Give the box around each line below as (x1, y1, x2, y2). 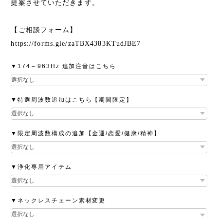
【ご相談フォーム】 (11, 26, 77, 34)
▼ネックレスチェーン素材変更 (11, 197, 106, 204)
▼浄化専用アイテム (11, 163, 72, 171)
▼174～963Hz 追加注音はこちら (11, 62, 116, 70)
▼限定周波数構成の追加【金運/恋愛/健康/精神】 (11, 129, 161, 137)
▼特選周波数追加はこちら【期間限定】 (11, 96, 133, 103)
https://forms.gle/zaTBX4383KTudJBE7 (11, 39, 141, 47)
